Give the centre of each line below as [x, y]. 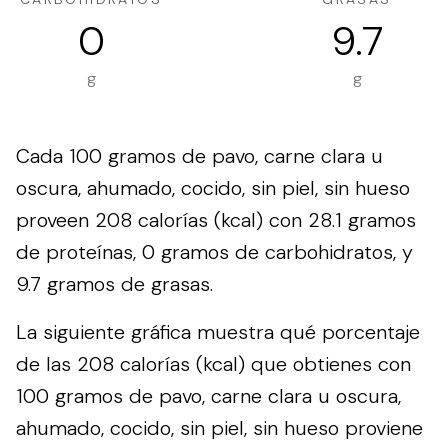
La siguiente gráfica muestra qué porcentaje [218, 332]
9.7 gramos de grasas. [114, 284]
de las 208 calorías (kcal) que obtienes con [213, 364]
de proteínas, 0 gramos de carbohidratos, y [214, 252]
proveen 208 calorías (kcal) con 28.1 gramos [216, 220]
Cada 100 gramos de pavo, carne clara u [199, 156]
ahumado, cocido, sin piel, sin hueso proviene [219, 428]
